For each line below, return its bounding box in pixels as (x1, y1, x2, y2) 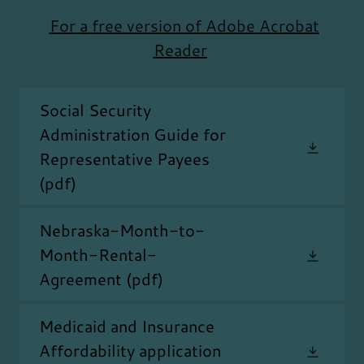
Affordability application (39, 339, 221, 362)
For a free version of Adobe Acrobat (49, 14, 319, 37)
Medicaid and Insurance (39, 314, 214, 338)
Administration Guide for (39, 123, 226, 146)
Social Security (39, 98, 151, 122)
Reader (153, 38, 207, 62)
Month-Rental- (39, 243, 157, 266)
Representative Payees (39, 147, 210, 171)
